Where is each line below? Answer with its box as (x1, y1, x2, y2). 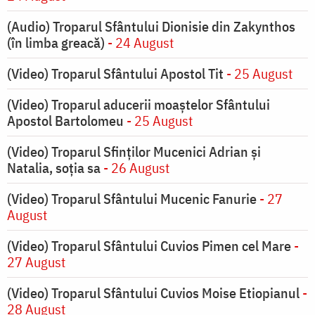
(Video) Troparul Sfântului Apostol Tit (7, 64, 224, 84)
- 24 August (105, 33, 174, 53)
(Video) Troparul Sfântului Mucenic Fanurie (7, 189, 257, 209)
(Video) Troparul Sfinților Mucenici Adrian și (7, 142, 261, 162)
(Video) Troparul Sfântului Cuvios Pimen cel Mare (7, 236, 291, 256)
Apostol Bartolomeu (7, 111, 124, 131)
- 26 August (101, 158, 169, 178)
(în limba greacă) (7, 33, 105, 53)
